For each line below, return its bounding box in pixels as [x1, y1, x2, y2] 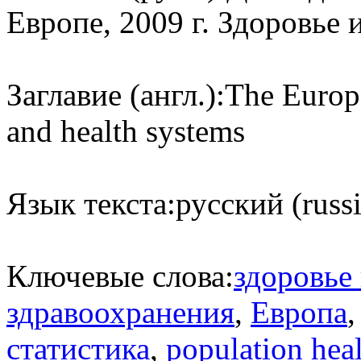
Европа [251, 294, 347, 330]
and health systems [6, 113, 245, 148]
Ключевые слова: [6, 258, 234, 293]
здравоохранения [6, 294, 234, 330]
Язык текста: [6, 185, 176, 221]
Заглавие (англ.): [6, 77, 225, 112]
